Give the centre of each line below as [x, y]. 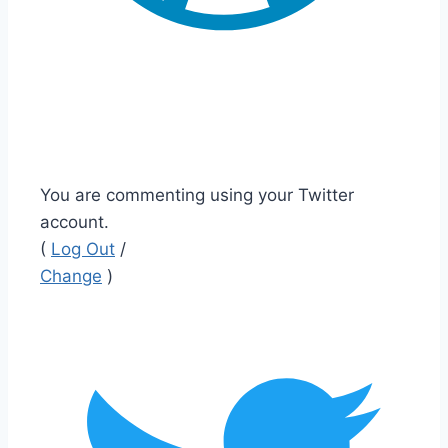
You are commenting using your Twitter [197, 195]
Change [71, 276]
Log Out [83, 249]
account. [74, 222]
